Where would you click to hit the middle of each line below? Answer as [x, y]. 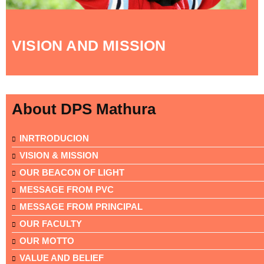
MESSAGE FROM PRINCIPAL [81, 206]
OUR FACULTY [51, 223]
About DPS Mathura [84, 109]
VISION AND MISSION [89, 45]
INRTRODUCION [54, 138]
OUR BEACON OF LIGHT [72, 172]
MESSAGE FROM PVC [67, 189]
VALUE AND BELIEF [62, 258]
